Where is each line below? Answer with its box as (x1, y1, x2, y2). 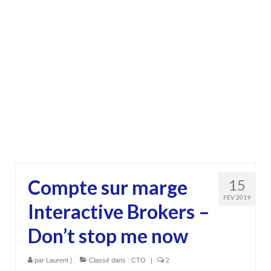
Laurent (46, 256, 68, 264)
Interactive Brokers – (28, 199, 210, 223)
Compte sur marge (28, 175, 188, 199)
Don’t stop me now (28, 223, 188, 247)
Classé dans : (87, 256, 131, 264)
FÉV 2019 (223, 193, 250, 201)
